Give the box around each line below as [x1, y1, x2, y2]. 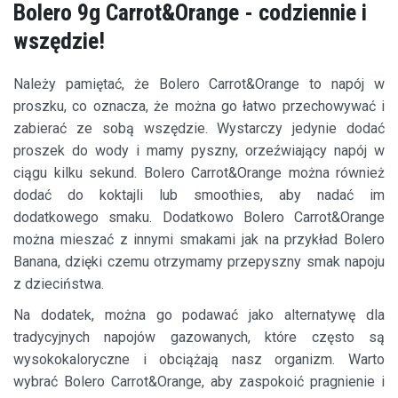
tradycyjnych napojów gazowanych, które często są [13, 329, 385, 346]
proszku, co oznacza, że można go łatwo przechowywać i [13, 98, 385, 115]
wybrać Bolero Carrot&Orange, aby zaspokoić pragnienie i [13, 373, 385, 391]
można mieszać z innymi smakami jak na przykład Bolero [13, 231, 385, 249]
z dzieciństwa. [13, 275, 104, 293]
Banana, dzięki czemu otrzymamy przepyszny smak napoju [13, 253, 385, 271]
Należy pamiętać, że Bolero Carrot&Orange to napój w [13, 76, 385, 93]
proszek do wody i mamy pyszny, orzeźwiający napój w [13, 142, 385, 160]
